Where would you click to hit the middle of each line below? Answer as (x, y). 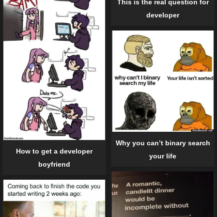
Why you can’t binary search (163, 143)
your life (163, 156)
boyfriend (54, 164)
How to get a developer (54, 151)
